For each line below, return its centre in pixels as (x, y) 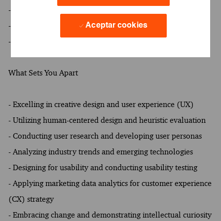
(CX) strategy (31, 199)
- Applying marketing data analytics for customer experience (110, 183)
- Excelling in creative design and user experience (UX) (101, 104)
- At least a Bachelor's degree (57, 9)
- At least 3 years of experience (60, 25)
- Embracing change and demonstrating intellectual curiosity (110, 215)
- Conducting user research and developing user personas (105, 136)
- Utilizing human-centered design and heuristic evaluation (107, 120)
